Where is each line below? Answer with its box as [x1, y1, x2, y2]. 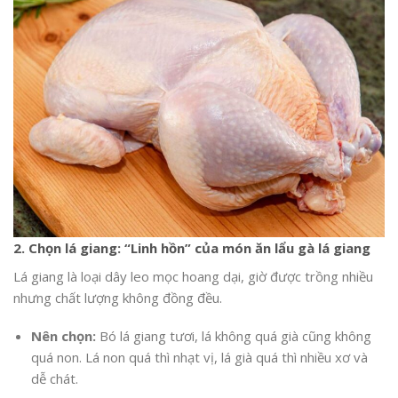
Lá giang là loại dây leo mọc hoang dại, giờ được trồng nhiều [13, 267, 373, 285]
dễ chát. [30, 370, 78, 388]
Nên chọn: [30, 327, 96, 346]
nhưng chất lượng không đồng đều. [13, 288, 222, 306]
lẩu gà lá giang [271, 239, 370, 258]
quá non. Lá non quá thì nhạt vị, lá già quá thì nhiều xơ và [30, 348, 368, 367]
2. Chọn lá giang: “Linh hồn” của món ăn [13, 239, 271, 258]
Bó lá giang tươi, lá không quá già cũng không [95, 327, 371, 346]
